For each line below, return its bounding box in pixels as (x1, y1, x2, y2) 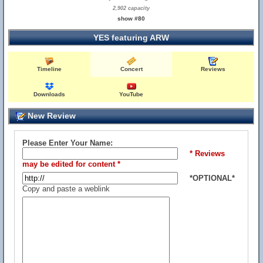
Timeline (37, 66, 62, 72)
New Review (25, 111, 76, 120)
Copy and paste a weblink (22, 184, 110, 193)
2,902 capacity (113, 5, 150, 11)
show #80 (117, 15, 146, 22)
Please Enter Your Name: (22, 139, 113, 147)
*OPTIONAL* (190, 174, 235, 183)
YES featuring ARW (93, 33, 169, 42)
